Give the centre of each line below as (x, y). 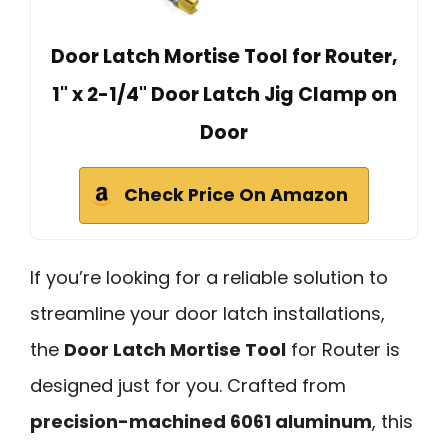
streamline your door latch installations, (207, 313)
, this (392, 421)
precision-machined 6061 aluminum (201, 421)
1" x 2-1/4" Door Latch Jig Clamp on (224, 94)
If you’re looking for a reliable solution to (209, 277)
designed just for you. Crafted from (188, 385)
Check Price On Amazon (236, 194)
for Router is (343, 349)
